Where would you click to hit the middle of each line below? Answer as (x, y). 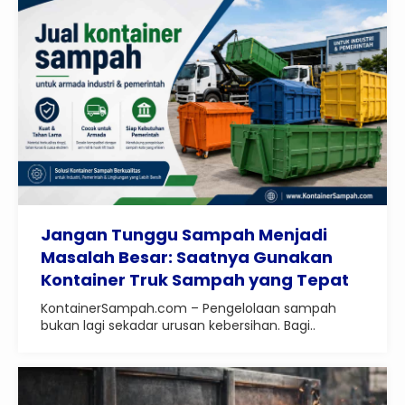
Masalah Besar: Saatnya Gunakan (187, 257)
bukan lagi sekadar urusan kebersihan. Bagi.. (178, 325)
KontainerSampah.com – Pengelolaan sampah (188, 308)
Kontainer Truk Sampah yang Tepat (195, 279)
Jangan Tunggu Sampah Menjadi (184, 234)
